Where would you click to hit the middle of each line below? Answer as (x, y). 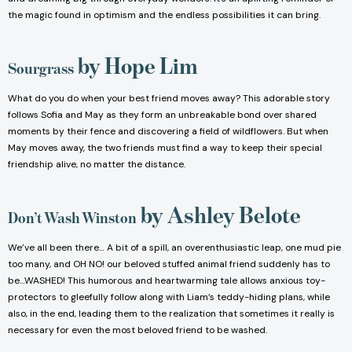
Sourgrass (41, 69)
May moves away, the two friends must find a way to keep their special (165, 148)
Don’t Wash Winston (72, 218)
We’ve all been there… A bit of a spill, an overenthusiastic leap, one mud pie (174, 248)
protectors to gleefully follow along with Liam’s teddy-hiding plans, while (169, 297)
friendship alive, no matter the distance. (97, 165)
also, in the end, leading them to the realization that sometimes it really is (171, 314)
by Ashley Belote (221, 216)
